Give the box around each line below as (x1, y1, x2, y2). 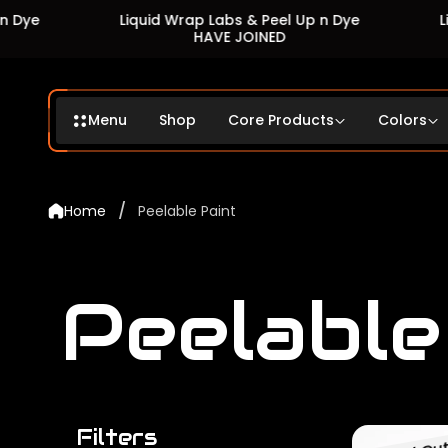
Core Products (228, 110, 334, 130)
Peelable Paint (138, 200, 236, 221)
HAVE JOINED (135, 27, 228, 47)
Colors (378, 110, 427, 130)
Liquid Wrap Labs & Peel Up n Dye (61, 10, 302, 30)
